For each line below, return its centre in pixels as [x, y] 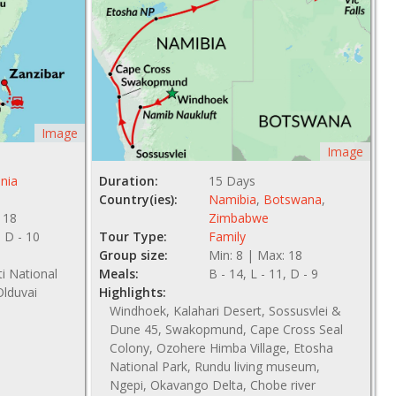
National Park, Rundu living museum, [214, 367]
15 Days [232, 181]
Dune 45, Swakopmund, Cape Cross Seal [226, 330]
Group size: [133, 255]
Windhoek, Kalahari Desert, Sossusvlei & [225, 311]
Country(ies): [138, 200]
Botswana [293, 200]
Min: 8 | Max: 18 [256, 255]
